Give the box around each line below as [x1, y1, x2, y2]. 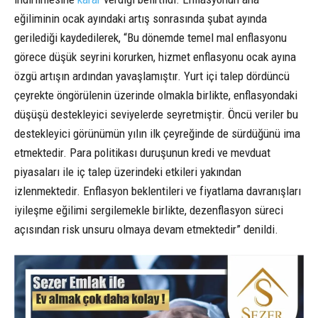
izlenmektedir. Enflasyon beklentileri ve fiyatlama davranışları [14, 184, 301, 199]
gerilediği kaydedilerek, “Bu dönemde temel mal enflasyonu [14, 31, 287, 45]
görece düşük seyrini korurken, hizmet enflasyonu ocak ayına [14, 50, 296, 65]
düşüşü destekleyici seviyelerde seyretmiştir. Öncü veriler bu [14, 107, 298, 122]
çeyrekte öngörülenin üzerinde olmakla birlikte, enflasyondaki [14, 88, 297, 103]
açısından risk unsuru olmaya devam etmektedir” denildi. [14, 222, 278, 237]
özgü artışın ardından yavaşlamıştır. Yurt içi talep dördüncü [14, 69, 290, 84]
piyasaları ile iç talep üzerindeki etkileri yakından [14, 165, 241, 180]
